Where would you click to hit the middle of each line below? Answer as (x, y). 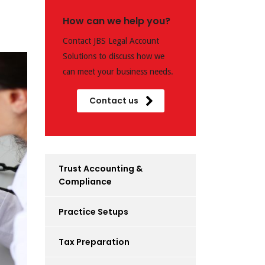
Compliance (85, 182)
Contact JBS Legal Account (111, 41)
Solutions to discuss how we (114, 56)
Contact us (114, 101)
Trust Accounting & (101, 169)
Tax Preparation (94, 242)
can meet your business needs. (118, 72)
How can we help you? (117, 21)
